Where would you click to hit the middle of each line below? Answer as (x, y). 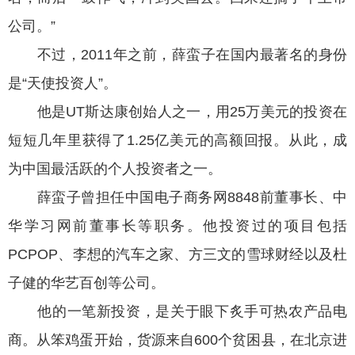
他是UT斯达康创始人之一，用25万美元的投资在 (177, 112)
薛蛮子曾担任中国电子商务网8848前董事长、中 (177, 198)
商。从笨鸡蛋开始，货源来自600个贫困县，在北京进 (177, 340)
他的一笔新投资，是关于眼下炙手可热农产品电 (177, 312)
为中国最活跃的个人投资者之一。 (115, 169)
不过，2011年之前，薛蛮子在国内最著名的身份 (177, 55)
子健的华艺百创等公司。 (86, 283)
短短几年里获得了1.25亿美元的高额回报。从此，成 (177, 141)
